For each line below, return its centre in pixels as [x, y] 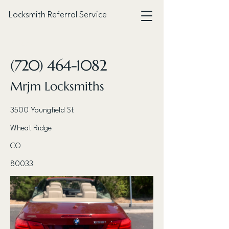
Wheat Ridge [31, 129]
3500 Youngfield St [42, 111]
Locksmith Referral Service [58, 15]
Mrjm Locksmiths [57, 86]
